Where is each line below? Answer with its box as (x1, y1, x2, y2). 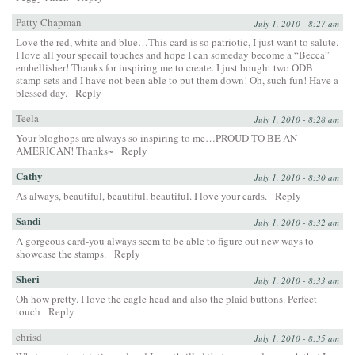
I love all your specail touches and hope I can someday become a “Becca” (16, 47, 330, 62)
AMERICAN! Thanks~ (16, 143, 113, 158)
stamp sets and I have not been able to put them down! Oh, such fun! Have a (16, 72, 338, 87)
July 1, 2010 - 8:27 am (254, 17, 339, 29)
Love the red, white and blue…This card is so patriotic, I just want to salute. (16, 34, 338, 49)
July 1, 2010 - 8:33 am (254, 273, 339, 286)
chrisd (16, 329, 42, 344)
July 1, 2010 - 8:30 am (254, 170, 339, 183)
